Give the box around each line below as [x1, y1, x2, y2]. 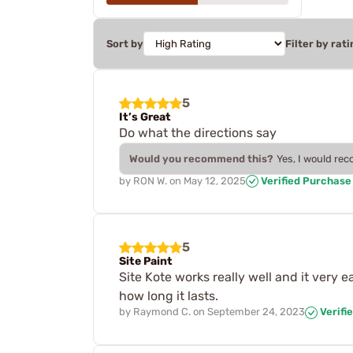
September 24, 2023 [207, 306, 305, 318]
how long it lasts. [119, 288, 218, 304]
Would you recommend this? [129, 152, 273, 165]
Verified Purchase [258, 174, 351, 187]
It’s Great [119, 110, 171, 124]
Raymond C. [133, 306, 191, 318]
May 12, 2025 [184, 174, 246, 187]
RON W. [133, 174, 167, 187]
